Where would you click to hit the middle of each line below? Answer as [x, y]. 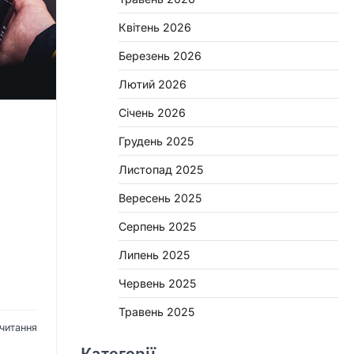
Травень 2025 [156, 312]
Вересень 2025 [160, 198]
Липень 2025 [154, 255]
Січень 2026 [152, 113]
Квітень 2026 [155, 27]
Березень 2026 [160, 56]
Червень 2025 [157, 283]
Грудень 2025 [156, 141]
